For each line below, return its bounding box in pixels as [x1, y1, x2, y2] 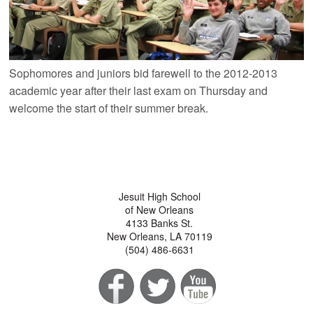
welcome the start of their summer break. [9, 100, 209, 117]
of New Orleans [125, 203, 194, 217]
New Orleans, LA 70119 [106, 229, 212, 244]
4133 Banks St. [126, 216, 194, 231]
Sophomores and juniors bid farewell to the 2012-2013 [9, 65, 278, 82]
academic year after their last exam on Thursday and [9, 82, 268, 99]
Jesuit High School [118, 189, 201, 204]
